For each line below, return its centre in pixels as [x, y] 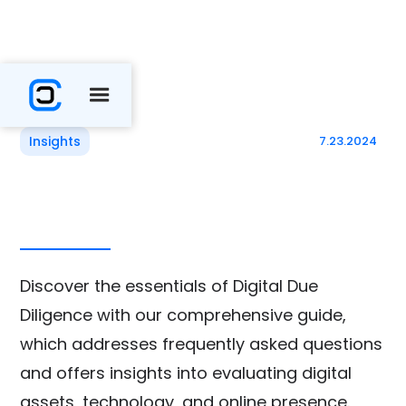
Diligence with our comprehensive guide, [184, 315]
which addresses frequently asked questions [202, 344]
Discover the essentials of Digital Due [169, 286]
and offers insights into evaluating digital [186, 373]
